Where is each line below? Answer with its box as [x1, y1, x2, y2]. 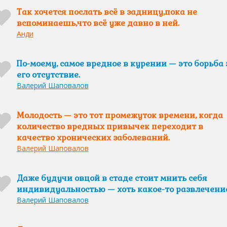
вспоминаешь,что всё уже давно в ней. [16, 18, 179, 28]
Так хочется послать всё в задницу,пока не [16, 7, 197, 17]
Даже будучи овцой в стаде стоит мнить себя [16, 173, 207, 183]
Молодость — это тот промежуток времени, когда [16, 110, 223, 121]
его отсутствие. [16, 69, 80, 80]
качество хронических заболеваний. [16, 132, 170, 143]
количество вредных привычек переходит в [16, 121, 203, 132]
